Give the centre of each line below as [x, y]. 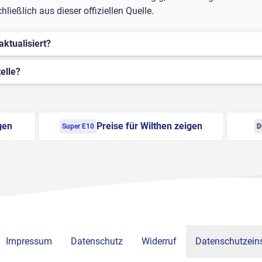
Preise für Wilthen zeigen [149, 126]
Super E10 [78, 127]
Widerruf [159, 242]
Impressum [29, 242]
